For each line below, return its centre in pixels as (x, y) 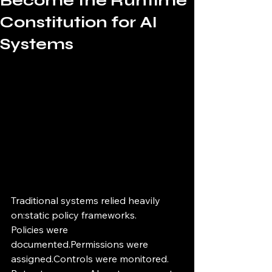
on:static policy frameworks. (74, 215)
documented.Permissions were (81, 244)
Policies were (41, 230)
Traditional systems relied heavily (87, 201)
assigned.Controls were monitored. (90, 259)
